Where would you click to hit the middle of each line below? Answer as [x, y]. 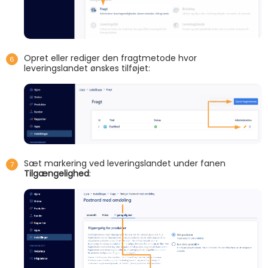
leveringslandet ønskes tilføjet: [87, 68]
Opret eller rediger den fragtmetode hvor [110, 58]
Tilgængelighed [57, 173]
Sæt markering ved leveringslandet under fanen [125, 163]
